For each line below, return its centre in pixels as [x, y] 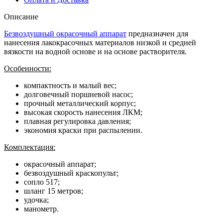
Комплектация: [30, 147]
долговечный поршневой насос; [78, 94]
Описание [21, 16]
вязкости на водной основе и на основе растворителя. [95, 51]
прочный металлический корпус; [80, 103]
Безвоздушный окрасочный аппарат [65, 33]
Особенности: [28, 68]
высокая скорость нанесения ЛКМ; [83, 112]
